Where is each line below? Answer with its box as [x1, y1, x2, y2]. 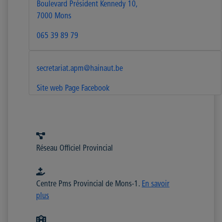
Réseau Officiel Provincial [36, 144, 113, 153]
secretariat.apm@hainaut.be [37, 64, 123, 73]
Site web [37, 84, 63, 93]
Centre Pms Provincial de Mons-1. [36, 180, 142, 188]
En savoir [142, 180, 169, 188]
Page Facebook [65, 84, 110, 93]
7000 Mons [37, 12, 71, 20]
